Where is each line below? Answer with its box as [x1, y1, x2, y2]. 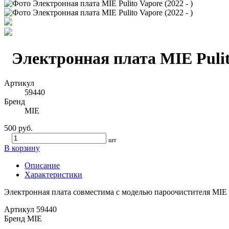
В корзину [4, 144, 40, 153]
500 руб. [4, 124, 33, 133]
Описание [25, 161, 60, 170]
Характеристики [25, 170, 82, 179]
